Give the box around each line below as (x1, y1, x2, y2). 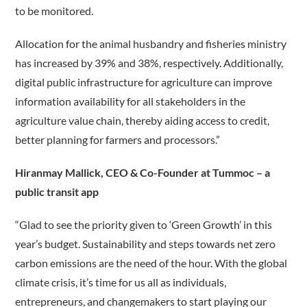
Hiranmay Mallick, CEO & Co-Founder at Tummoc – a (15, 166, 271, 180)
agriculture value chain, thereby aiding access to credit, (15, 114, 270, 127)
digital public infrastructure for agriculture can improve (15, 75, 273, 89)
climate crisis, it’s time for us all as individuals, (15, 275, 227, 289)
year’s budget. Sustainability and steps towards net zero (15, 237, 276, 251)
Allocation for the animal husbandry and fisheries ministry (15, 37, 287, 51)
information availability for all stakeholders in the (15, 95, 246, 108)
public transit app (15, 185, 99, 199)
